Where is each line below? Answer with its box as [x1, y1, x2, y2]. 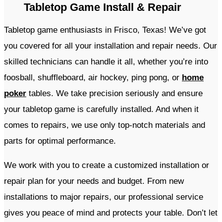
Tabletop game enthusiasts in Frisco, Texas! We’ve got [4, 25, 206, 35]
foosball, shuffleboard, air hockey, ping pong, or [4, 73, 182, 83]
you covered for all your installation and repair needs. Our [4, 41, 217, 51]
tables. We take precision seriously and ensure [26, 89, 203, 99]
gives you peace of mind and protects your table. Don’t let [4, 208, 218, 218]
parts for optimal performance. [4, 136, 118, 146]
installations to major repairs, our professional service [4, 192, 203, 202]
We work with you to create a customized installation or [4, 161, 209, 170]
